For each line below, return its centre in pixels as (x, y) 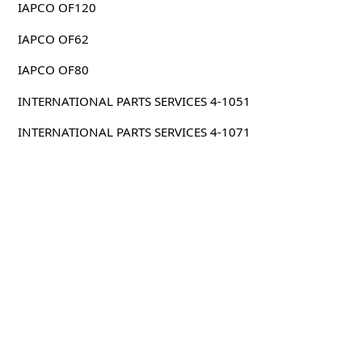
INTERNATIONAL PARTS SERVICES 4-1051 (134, 101)
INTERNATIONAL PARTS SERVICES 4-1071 (134, 132)
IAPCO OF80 (53, 70)
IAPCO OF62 (53, 38)
